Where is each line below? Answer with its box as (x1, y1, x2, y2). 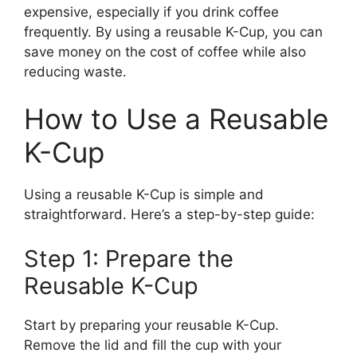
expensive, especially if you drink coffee (24, 3, 279, 20)
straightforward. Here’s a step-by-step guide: (24, 206, 315, 222)
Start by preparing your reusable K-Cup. (24, 316, 279, 333)
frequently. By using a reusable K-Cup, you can (24, 23, 323, 40)
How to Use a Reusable (24, 102, 328, 135)
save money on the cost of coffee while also (24, 43, 306, 60)
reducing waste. (24, 63, 127, 80)
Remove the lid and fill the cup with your (24, 336, 281, 353)
